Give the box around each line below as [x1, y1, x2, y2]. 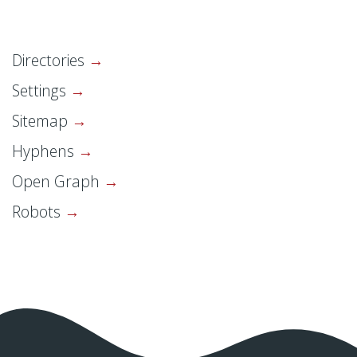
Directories [12, 49, 88, 72]
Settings [12, 80, 70, 102]
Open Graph [12, 171, 104, 193]
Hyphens [12, 140, 78, 163]
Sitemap [12, 110, 72, 132]
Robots [12, 201, 65, 223]
